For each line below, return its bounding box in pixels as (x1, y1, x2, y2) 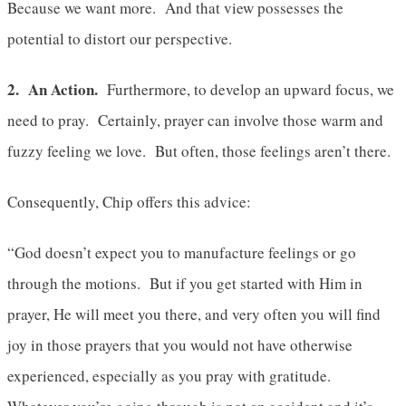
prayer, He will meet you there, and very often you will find (7, 303, 381, 324)
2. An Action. (7, 77, 98, 101)
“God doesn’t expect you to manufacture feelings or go (7, 241, 356, 263)
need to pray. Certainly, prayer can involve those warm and (7, 109, 383, 130)
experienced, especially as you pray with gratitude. (7, 364, 336, 386)
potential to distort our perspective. (7, 27, 232, 49)
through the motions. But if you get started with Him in (7, 272, 362, 294)
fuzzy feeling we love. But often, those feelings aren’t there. (7, 140, 391, 161)
